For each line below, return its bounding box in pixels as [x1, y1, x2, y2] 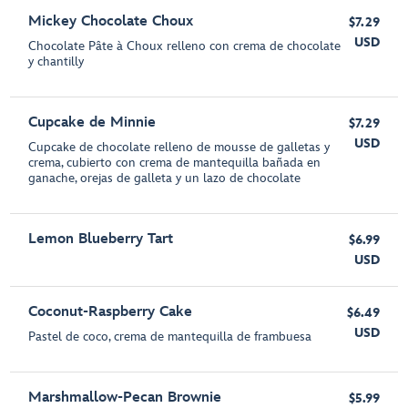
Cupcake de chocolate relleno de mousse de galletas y [28, 139, 331, 156]
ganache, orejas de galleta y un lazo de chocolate [28, 170, 301, 187]
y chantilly [28, 54, 85, 70]
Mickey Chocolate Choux [28, 13, 194, 31]
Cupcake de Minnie [28, 114, 157, 132]
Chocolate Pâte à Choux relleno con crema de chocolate [28, 38, 342, 55]
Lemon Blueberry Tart [28, 230, 174, 249]
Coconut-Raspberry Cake [28, 303, 193, 321]
